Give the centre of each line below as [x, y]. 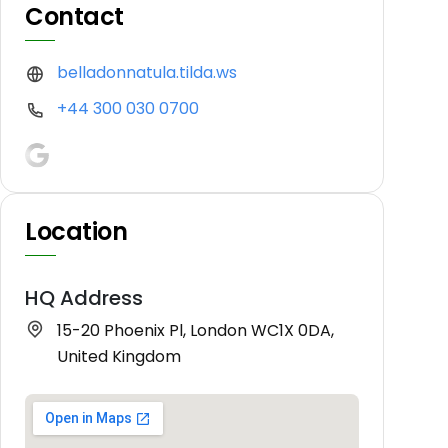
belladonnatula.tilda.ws [147, 73]
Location [76, 231]
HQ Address [84, 297]
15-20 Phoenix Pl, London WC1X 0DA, [195, 330]
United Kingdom [119, 356]
